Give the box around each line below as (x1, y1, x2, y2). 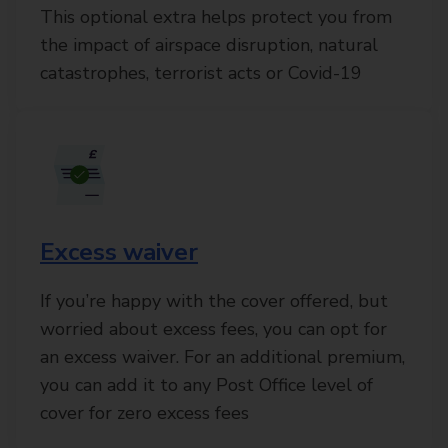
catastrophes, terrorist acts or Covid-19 (40, 61, 362, 85)
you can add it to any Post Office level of (40, 373, 373, 397)
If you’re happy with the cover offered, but (40, 289, 388, 313)
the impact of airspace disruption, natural (40, 33, 378, 57)
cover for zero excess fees (40, 401, 249, 425)
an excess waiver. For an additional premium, (40, 345, 405, 369)
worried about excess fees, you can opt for (40, 317, 387, 341)
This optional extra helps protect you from (40, 5, 392, 29)
